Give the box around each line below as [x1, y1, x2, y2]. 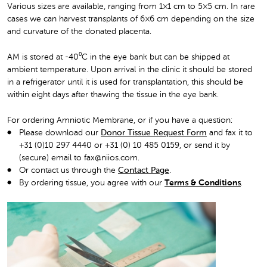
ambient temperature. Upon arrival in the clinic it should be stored [7, 65, 252, 74]
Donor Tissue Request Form [101, 128, 207, 137]
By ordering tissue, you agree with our [19, 178, 164, 187]
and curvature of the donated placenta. [7, 27, 151, 36]
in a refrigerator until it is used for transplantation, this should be [7, 77, 243, 86]
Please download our [19, 128, 101, 137]
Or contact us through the [19, 166, 118, 175]
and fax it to [207, 128, 253, 137]
